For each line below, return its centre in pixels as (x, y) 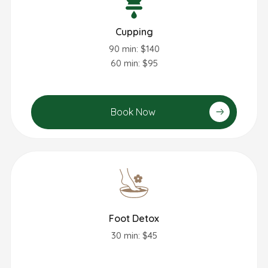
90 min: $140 (134, 49)
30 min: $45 (134, 236)
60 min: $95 (134, 63)
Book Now (133, 112)
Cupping (134, 32)
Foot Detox (134, 219)
